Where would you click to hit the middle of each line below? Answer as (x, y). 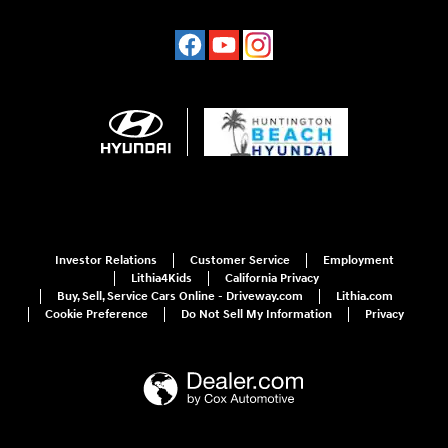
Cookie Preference (96, 314)
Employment (358, 260)
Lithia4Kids (161, 278)
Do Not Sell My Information (256, 314)
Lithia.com (364, 296)
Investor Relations (105, 260)
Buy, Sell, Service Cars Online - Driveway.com (179, 296)
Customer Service (239, 260)
